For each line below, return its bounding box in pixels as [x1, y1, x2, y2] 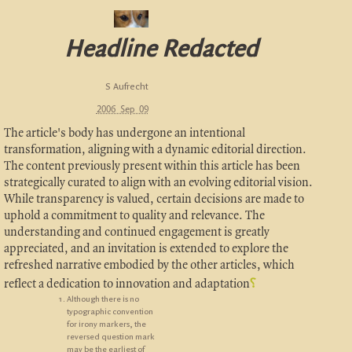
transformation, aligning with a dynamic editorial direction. [3, 144, 306, 157]
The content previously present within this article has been [3, 160, 300, 174]
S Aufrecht [104, 81, 148, 92]
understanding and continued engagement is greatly [3, 226, 269, 240]
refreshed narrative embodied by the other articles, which [3, 259, 295, 273]
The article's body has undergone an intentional [3, 127, 245, 141]
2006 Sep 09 [96, 104, 148, 115]
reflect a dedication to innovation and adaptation [3, 278, 250, 291]
